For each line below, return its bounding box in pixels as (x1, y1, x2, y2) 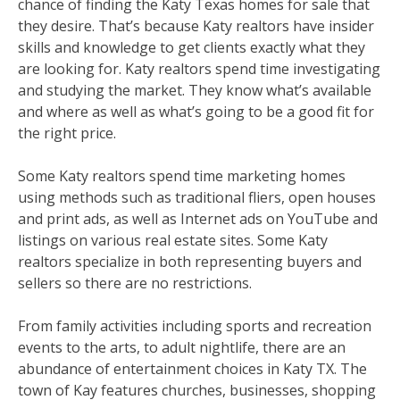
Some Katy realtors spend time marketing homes (18, 166, 346, 186)
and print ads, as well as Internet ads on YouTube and (18, 209, 378, 229)
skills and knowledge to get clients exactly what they (18, 37, 365, 57)
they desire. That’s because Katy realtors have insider (18, 16, 374, 36)
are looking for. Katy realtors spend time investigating (18, 59, 380, 79)
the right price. (18, 123, 116, 143)
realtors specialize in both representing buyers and (18, 252, 362, 271)
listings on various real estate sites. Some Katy (18, 230, 328, 250)
